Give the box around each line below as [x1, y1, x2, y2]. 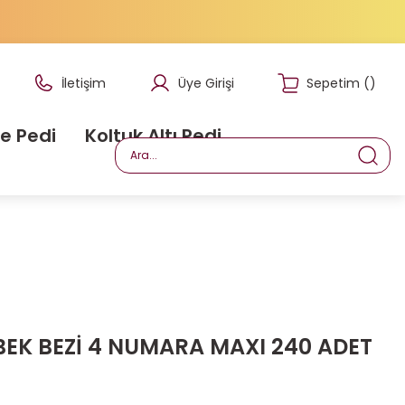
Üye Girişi [178, 74, 234, 92]
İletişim [61, 74, 106, 92]
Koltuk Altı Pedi [85, 123, 221, 148]
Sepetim [306, 74, 360, 92]
